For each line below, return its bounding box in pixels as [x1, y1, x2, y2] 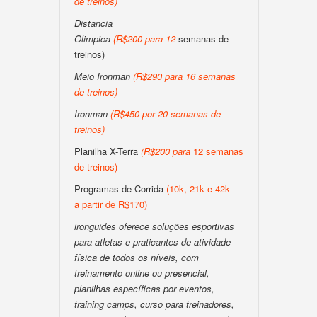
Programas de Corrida [74, 182, 163, 195]
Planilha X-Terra [74, 144, 141, 158]
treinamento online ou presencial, [74, 266, 209, 279]
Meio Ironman [74, 69, 130, 83]
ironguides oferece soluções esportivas [74, 219, 234, 233]
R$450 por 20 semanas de [113, 107, 221, 120]
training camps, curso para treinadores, [74, 297, 234, 311]
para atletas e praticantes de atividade [74, 235, 231, 248]
